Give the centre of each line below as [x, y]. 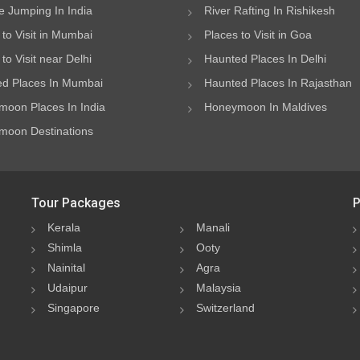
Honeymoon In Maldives [266, 107]
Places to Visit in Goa [258, 35]
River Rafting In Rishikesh [270, 10]
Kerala [63, 227]
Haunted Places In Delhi [265, 59]
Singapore [73, 308]
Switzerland [225, 308]
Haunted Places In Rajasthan [278, 83]
